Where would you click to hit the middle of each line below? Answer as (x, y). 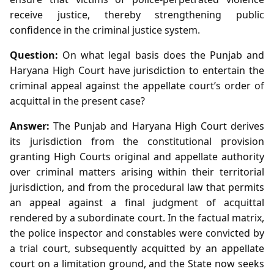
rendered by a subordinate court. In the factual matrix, (137, 217)
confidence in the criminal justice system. (105, 30)
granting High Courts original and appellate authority (137, 156)
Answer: (30, 126)
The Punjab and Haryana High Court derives (157, 126)
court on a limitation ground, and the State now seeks (137, 263)
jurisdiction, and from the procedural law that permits (137, 187)
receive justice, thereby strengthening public (137, 14)
